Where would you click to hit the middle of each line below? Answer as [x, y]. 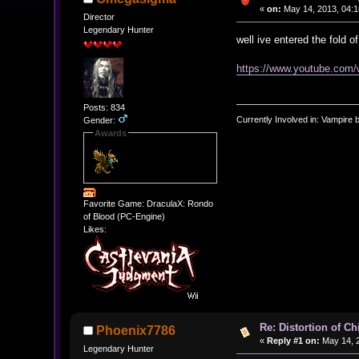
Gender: [100, 120]
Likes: [95, 230]
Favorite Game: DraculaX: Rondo [148, 204]
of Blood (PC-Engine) [124, 217]
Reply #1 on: [293, 341]
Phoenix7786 [136, 330]
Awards [110, 133]
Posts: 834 [104, 107]
